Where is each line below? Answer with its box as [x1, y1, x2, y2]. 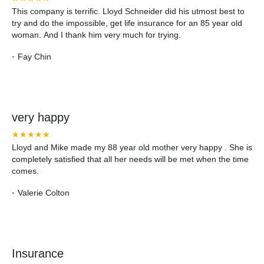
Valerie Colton [18, 187, 70, 197]
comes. [12, 166, 39, 176]
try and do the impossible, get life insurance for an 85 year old [12, 18, 242, 28]
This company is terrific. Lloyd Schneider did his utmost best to [12, 6, 245, 16]
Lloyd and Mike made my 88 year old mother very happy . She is [12, 143, 252, 152]
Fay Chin [18, 51, 51, 61]
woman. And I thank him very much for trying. [12, 30, 181, 39]
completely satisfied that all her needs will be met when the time [12, 154, 249, 164]
